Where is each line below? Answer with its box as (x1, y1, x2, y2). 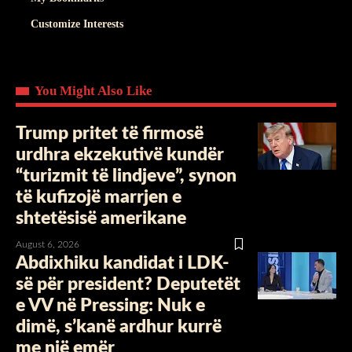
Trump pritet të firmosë (16, 123, 203, 142)
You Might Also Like (35, 82, 152, 98)
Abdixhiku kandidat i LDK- (16, 253, 229, 272)
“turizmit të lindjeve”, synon (16, 166, 236, 185)
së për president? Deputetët (16, 274, 240, 293)
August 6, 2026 (16, 239, 79, 249)
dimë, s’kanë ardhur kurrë (16, 317, 222, 335)
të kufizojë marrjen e (16, 187, 181, 206)
